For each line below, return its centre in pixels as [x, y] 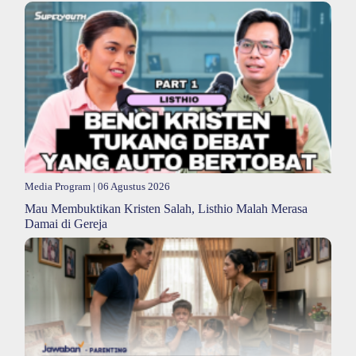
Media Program [58, 186]
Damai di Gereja [66, 223]
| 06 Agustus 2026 [130, 186]
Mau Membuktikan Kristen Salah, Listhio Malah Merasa [166, 208]
